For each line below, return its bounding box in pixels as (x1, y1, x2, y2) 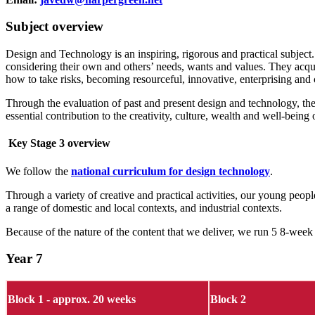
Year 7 (6, 251, 43, 266)
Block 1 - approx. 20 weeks (8, 293, 136, 306)
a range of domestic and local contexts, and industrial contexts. (6, 201, 282, 214)
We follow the (6, 165, 68, 177)
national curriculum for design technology (71, 165, 270, 177)
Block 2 (210, 293, 246, 306)
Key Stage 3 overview (6, 137, 110, 150)
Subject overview (6, 19, 103, 34)
